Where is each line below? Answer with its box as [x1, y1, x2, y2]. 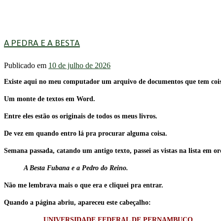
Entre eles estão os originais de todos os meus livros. [4, 112, 157, 120]
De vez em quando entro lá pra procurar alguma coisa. [4, 130, 167, 138]
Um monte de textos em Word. [4, 95, 95, 103]
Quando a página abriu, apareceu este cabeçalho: [4, 199, 151, 207]
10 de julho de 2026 [48, 61, 110, 70]
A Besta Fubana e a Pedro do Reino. [24, 164, 128, 172]
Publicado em [4, 61, 48, 70]
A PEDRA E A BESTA [4, 35, 80, 52]
